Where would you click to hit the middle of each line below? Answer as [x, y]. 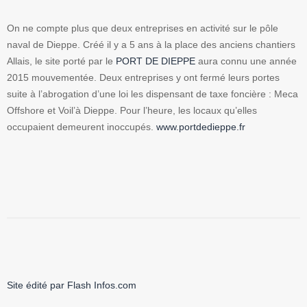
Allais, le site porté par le [61, 61]
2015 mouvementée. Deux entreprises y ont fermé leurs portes [143, 78]
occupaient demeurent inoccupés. [82, 127]
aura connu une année [247, 61]
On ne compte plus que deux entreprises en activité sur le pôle [143, 28]
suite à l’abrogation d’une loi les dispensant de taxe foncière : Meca [152, 94]
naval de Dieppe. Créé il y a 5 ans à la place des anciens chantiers [151, 45]
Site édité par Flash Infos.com [72, 285]
